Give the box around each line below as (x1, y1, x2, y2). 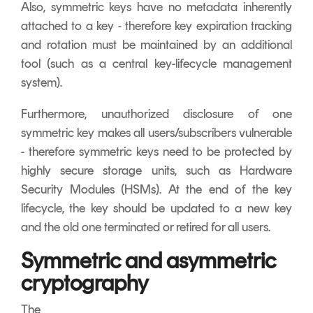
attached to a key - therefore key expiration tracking (21, 17, 292, 34)
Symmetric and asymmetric (21, 247, 276, 274)
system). (21, 74, 65, 90)
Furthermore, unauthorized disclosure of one (21, 105, 292, 122)
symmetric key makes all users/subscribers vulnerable (21, 124, 292, 140)
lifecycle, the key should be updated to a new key (21, 200, 292, 216)
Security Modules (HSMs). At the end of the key (21, 181, 292, 197)
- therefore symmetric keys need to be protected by (21, 143, 292, 159)
